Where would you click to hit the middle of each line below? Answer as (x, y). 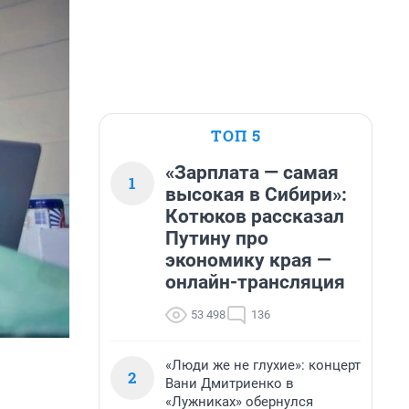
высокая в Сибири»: (256, 194)
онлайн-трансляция (255, 282)
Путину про (217, 238)
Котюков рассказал (255, 216)
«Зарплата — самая (252, 173)
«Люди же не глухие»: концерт (263, 365)
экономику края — (248, 260)
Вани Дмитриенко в (230, 383)
